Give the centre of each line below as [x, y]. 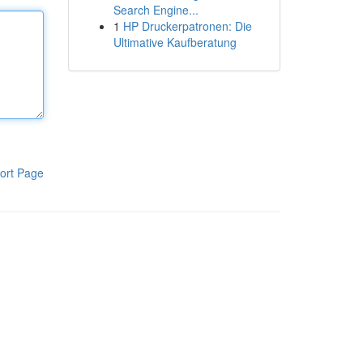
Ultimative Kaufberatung [175, 42]
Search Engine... [156, 10]
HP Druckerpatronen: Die [187, 26]
